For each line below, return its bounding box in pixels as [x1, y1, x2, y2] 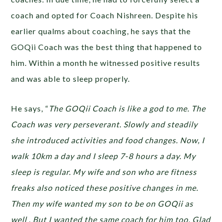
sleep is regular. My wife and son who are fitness [11, 166, 197, 176]
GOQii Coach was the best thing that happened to [11, 42, 203, 52]
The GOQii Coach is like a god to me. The [49, 103, 206, 113]
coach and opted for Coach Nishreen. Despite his [11, 10, 199, 20]
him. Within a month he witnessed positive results [11, 57, 201, 67]
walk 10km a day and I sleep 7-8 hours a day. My [11, 151, 196, 161]
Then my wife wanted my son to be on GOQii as [11, 198, 194, 208]
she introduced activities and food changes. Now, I [11, 135, 205, 145]
